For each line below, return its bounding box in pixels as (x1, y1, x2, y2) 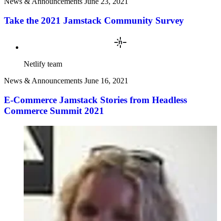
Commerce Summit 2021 (4, 106, 104, 116)
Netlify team (24, 60, 62, 69)
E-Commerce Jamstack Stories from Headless (4, 95, 187, 106)
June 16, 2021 (84, 76, 128, 85)
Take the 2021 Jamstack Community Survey (4, 15, 184, 26)
